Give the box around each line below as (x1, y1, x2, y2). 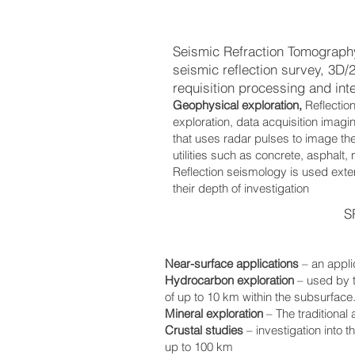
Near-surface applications (165, 256, 302, 271)
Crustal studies (165, 323, 246, 338)
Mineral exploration (165, 306, 263, 321)
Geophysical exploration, (173, 97, 302, 113)
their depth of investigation (173, 181, 309, 196)
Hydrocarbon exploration (165, 273, 297, 288)
